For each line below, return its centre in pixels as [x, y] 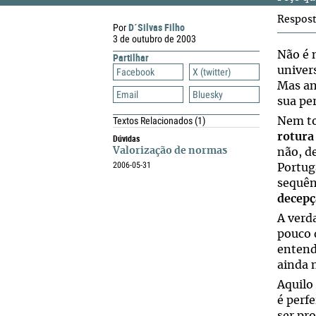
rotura [296, 137]
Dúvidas [126, 138]
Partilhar [131, 57]
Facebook [135, 72]
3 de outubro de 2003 [154, 39]
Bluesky [208, 95]
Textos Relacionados [154, 121]
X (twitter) [212, 72]
